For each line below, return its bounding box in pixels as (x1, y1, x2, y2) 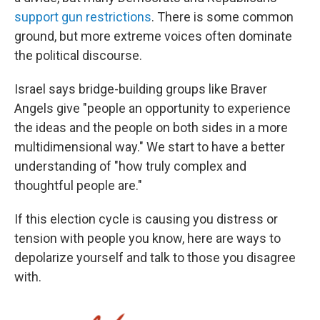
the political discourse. (14, 47, 142, 63)
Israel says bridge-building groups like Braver (14, 81, 267, 96)
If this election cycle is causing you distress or (14, 211, 278, 226)
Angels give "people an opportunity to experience (14, 100, 291, 116)
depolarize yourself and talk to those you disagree (14, 249, 296, 265)
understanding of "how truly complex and (14, 158, 246, 174)
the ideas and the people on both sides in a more (14, 119, 288, 135)
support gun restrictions (14, 9, 151, 24)
